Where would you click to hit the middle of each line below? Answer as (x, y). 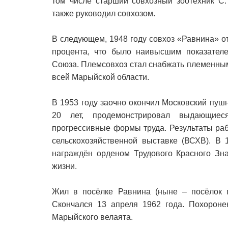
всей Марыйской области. (101, 77)
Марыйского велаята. (92, 217)
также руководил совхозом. (104, 14)
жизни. (64, 166)
